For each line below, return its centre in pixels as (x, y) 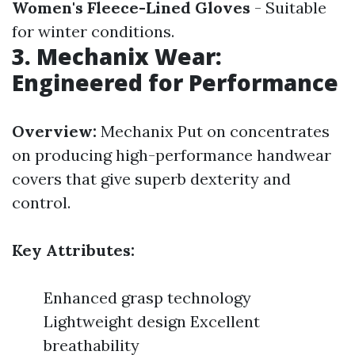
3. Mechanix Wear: (117, 56)
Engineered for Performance (175, 82)
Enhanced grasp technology (147, 298)
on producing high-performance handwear (172, 155)
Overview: (56, 131)
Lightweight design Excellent (152, 321)
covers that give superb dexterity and (151, 179)
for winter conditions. (93, 31)
